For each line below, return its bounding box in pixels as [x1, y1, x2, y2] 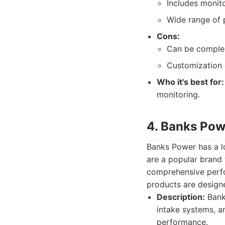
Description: [157, 192, 205, 202]
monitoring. [157, 89, 200, 99]
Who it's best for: [157, 77, 224, 87]
